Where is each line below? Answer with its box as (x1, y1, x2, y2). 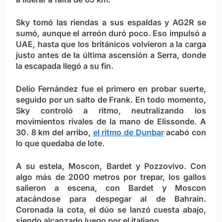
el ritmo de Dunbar (93, 127, 164, 138)
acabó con (164, 127, 207, 138)
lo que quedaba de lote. (16, 138, 105, 149)
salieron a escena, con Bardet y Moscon (16, 183, 206, 193)
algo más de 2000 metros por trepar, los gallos (16, 172, 206, 182)
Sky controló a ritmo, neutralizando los (16, 106, 206, 116)
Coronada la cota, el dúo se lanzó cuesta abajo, (16, 205, 206, 215)
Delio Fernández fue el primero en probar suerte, (16, 84, 206, 94)
